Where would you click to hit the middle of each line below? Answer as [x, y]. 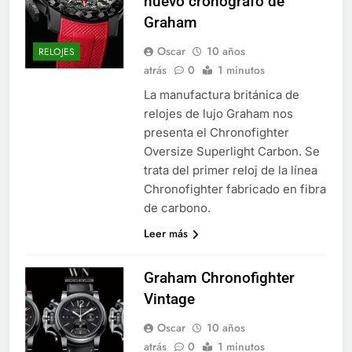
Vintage [169, 299]
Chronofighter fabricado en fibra [235, 189]
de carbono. [177, 207]
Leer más [165, 233]
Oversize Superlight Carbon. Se [231, 151]
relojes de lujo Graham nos [218, 113]
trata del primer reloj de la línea [230, 170]
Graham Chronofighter [219, 277]
